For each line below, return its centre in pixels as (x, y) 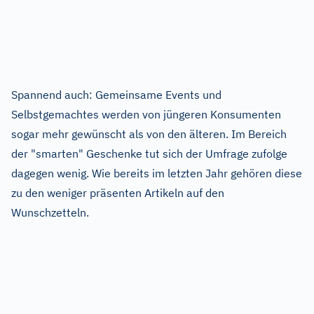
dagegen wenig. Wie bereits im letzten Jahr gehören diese (157, 173)
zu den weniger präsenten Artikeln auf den (118, 193)
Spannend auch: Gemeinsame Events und (116, 95)
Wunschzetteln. (50, 213)
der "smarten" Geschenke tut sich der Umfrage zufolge (149, 154)
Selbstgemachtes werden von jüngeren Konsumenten (146, 115)
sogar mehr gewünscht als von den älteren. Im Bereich (149, 134)
